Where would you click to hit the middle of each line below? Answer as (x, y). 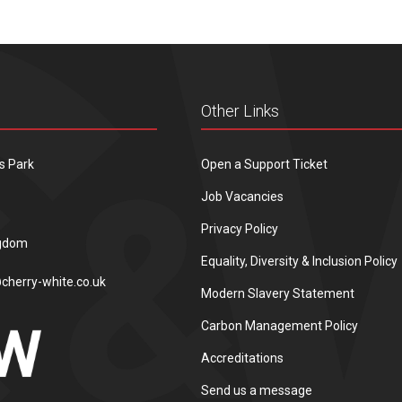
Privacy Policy (240, 228)
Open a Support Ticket (264, 164)
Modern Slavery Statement (278, 293)
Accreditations (242, 358)
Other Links (240, 110)
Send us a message (257, 390)
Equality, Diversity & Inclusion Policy (299, 261)
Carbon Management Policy (280, 325)
